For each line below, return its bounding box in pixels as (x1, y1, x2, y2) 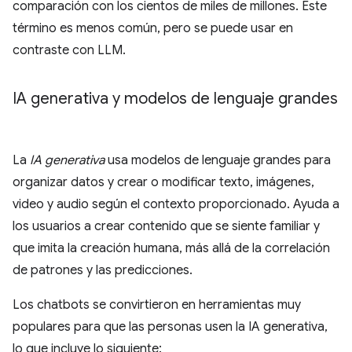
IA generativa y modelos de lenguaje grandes (13, 89, 338, 108)
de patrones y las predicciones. (13, 262, 192, 278)
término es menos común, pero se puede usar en (13, 20, 293, 36)
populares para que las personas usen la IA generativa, (13, 319, 328, 335)
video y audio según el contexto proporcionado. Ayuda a (13, 196, 339, 212)
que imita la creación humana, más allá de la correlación (13, 240, 330, 256)
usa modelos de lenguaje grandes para (104, 152, 331, 168)
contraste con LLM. (13, 42, 126, 58)
